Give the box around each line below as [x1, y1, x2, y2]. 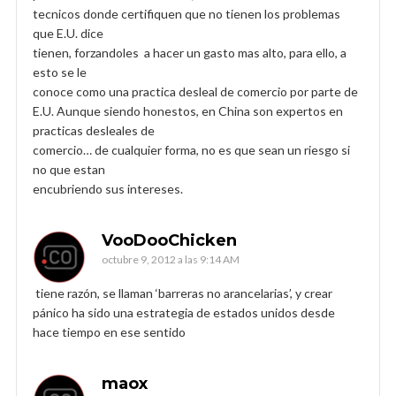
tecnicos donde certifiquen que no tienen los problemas [33, 5, 340, 21]
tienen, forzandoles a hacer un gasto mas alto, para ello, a [33, 44, 346, 60]
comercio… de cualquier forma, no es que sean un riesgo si [33, 141, 350, 157]
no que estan [33, 161, 105, 177]
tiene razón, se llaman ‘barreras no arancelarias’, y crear [33, 285, 332, 301]
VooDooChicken [102, 230, 237, 250]
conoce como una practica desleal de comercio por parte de [33, 83, 358, 99]
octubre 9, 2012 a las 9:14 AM [102, 252, 240, 266]
